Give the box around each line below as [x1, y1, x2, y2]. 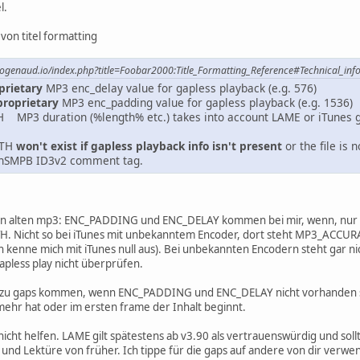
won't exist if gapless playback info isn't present [16, 138, 282, 154]
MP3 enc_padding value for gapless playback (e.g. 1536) [59, 95, 353, 111]
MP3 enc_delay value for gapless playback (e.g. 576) [43, 80, 317, 96]
